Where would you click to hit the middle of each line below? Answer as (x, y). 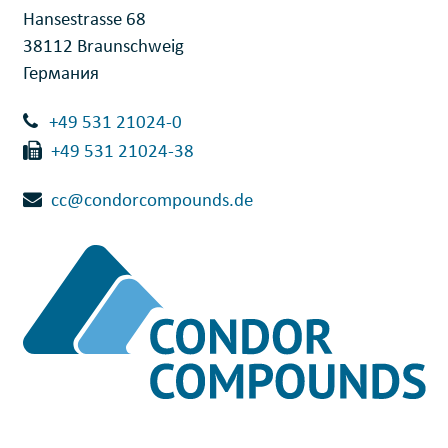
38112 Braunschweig (103, 47)
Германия (60, 74)
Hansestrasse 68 (84, 20)
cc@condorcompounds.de (151, 201)
